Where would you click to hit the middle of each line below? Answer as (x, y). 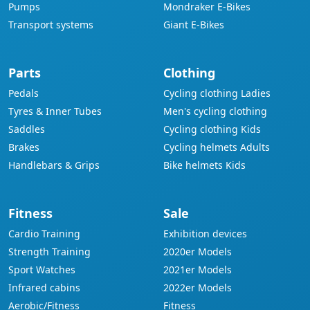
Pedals (24, 93)
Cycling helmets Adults (217, 147)
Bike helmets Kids (204, 165)
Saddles (27, 129)
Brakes (24, 147)
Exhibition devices (205, 234)
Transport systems (51, 25)
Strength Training (49, 252)
